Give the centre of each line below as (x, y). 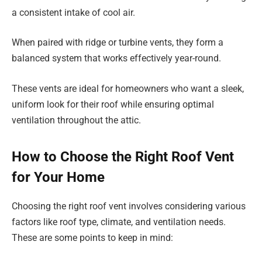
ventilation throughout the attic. (76, 120)
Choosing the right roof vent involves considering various (129, 206)
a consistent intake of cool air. (73, 12)
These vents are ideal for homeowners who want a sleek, (128, 88)
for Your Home (58, 177)
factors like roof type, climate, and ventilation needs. (119, 222)
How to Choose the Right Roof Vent (123, 156)
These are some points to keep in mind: (92, 237)
